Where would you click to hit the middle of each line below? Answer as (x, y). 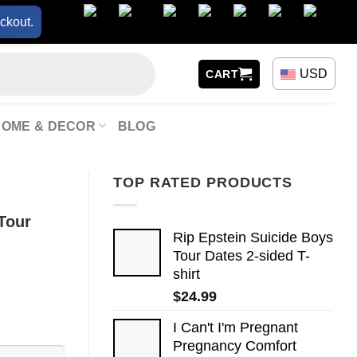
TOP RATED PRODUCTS (203, 182)
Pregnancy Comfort (235, 345)
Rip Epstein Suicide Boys (253, 237)
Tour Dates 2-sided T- (241, 255)
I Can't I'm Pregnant (235, 327)
